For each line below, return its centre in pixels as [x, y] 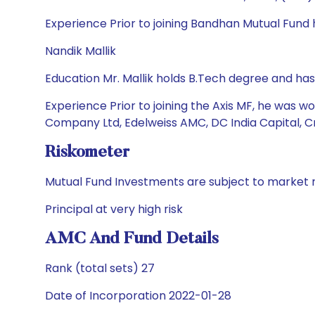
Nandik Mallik [81, 51]
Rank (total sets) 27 [100, 268]
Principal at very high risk [114, 209]
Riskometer [87, 153]
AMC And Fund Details [132, 239]
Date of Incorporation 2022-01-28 [138, 296]
